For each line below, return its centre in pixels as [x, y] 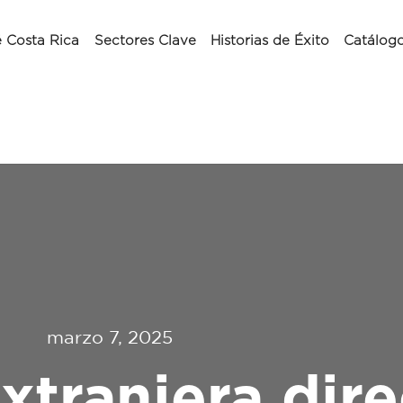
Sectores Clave [145, 41]
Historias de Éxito [269, 41]
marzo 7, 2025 [110, 336]
